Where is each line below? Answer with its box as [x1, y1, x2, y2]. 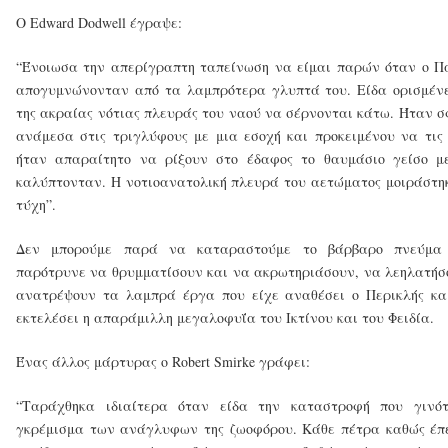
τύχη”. [16, 194, 56, 214]
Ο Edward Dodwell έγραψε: [16, 12, 182, 32]
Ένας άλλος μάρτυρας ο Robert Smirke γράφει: [16, 351, 310, 371]
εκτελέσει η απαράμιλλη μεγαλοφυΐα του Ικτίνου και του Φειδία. [16, 307, 434, 327]
